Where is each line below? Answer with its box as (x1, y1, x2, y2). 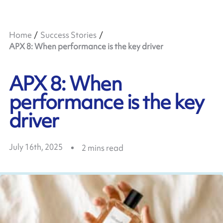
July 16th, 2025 (8, 141, 63, 153)
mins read (87, 142, 123, 153)
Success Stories (40, 29, 97, 41)
